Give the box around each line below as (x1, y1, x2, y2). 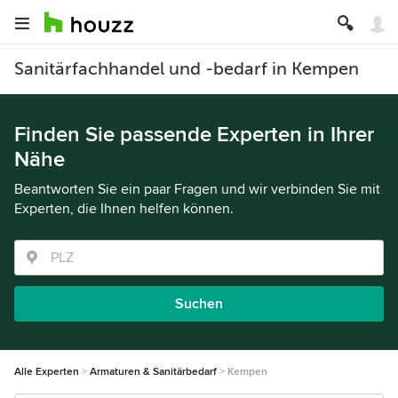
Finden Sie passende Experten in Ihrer (14, 122, 374, 147)
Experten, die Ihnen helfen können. (14, 200, 234, 218)
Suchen (175, 295, 223, 313)
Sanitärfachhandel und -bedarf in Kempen (14, 59, 359, 79)
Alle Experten (14, 365, 79, 378)
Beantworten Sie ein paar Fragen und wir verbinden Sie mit (14, 180, 380, 198)
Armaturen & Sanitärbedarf (90, 365, 217, 378)
